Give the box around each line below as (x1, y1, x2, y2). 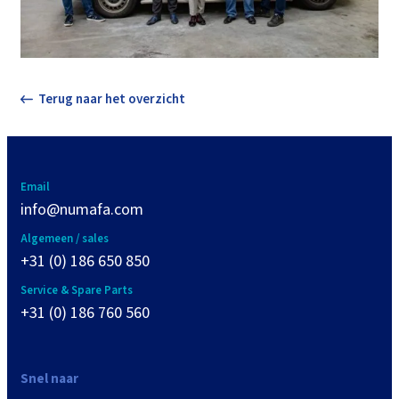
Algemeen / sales (20, 230, 109, 247)
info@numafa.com (20, 198, 143, 221)
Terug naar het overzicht (38, 89, 185, 109)
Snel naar (20, 369, 78, 388)
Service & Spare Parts (20, 281, 133, 298)
